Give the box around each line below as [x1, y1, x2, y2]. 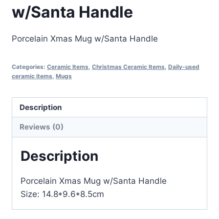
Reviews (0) [20, 122, 64, 131]
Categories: [12, 63, 47, 70]
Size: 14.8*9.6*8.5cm [21, 189, 104, 199]
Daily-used [168, 63, 199, 70]
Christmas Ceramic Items [92, 63, 165, 70]
